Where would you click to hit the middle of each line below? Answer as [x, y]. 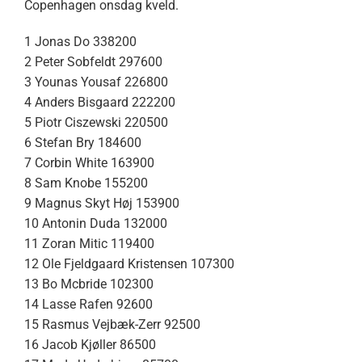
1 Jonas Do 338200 [80, 42]
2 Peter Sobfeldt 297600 [93, 62]
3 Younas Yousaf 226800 [96, 82]
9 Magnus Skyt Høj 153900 [101, 204]
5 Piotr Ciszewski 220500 [96, 123]
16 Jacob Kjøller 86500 [90, 345]
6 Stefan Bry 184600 [82, 143]
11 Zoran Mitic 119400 [89, 244]
